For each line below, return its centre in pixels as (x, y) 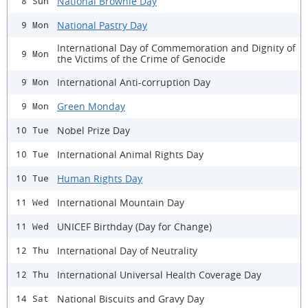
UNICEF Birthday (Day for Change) (134, 226)
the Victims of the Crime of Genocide (141, 59)
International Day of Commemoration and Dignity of (176, 48)
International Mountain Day (121, 202)
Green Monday (91, 106)
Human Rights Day (100, 178)
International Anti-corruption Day (134, 82)
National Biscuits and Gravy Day (131, 298)
